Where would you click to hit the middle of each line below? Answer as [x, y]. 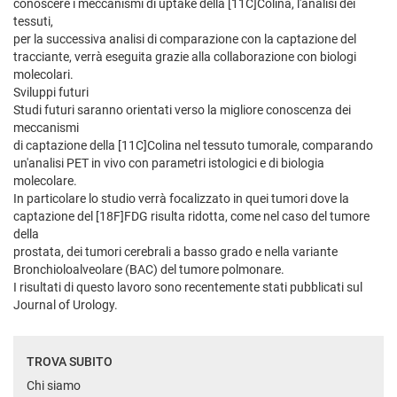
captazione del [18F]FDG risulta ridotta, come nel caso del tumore [191, 217]
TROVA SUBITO [70, 362]
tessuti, [33, 22]
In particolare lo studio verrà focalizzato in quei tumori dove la [181, 199]
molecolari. [43, 75]
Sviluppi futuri [51, 93]
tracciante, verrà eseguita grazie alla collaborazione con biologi [185, 57]
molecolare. [45, 181]
